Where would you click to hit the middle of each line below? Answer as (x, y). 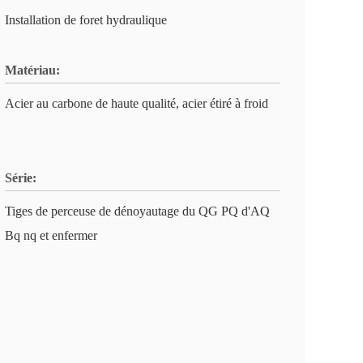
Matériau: (32, 70)
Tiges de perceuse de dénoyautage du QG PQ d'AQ (137, 211)
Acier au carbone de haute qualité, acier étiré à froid (137, 103)
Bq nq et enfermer (51, 235)
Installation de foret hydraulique (86, 20)
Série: (21, 178)
